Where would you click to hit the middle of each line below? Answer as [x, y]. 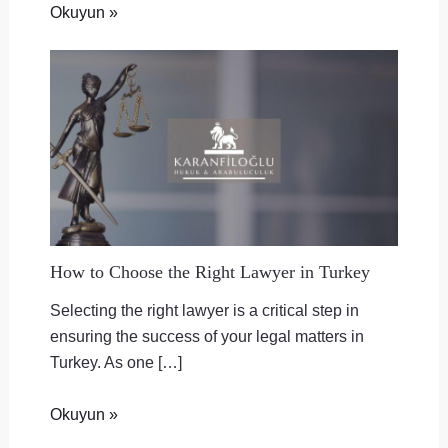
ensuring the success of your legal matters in [206, 336]
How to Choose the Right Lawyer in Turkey [209, 271]
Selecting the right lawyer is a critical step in [204, 310]
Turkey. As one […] [115, 362]
